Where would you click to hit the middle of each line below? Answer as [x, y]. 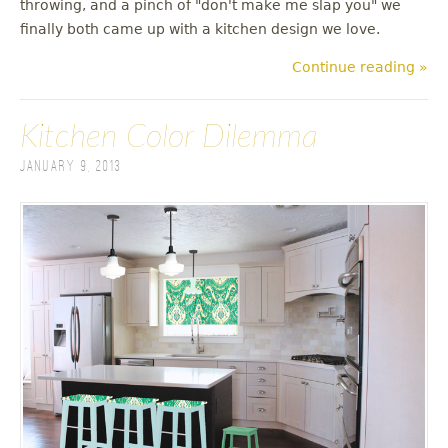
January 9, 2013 [71, 166]
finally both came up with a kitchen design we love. [204, 28]
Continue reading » [360, 66]
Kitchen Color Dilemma [169, 136]
